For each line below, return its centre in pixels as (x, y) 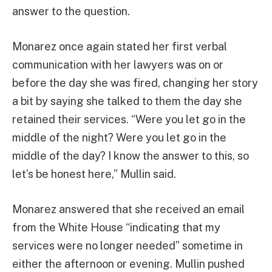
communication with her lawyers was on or (118, 65)
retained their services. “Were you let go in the (129, 120)
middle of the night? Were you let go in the (119, 138)
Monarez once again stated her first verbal (120, 47)
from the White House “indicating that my (116, 227)
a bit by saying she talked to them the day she (127, 101)
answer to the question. (71, 12)
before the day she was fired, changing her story (135, 83)
